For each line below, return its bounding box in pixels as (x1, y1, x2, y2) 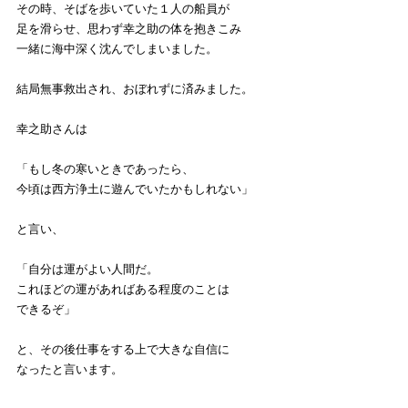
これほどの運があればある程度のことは (16, 282, 229, 297)
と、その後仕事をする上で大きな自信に (16, 342, 229, 357)
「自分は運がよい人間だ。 (16, 262, 158, 277)
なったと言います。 (16, 362, 123, 377)
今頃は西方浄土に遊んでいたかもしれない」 (16, 182, 253, 197)
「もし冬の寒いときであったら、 (16, 162, 194, 177)
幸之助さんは (16, 122, 87, 137)
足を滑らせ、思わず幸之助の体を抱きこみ (16, 22, 241, 36)
